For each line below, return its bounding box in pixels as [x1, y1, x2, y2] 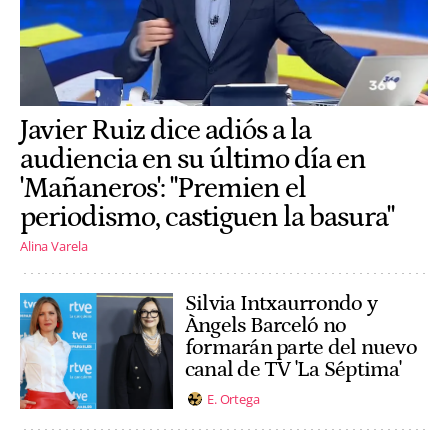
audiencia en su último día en [20, 142, 366, 176]
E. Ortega [207, 389, 260, 408]
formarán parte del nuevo [185, 335, 417, 360]
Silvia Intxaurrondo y [185, 291, 378, 316]
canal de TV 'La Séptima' [185, 357, 401, 382]
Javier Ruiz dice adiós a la [20, 113, 311, 147]
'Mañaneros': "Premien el [20, 171, 306, 205]
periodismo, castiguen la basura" [20, 200, 394, 234]
